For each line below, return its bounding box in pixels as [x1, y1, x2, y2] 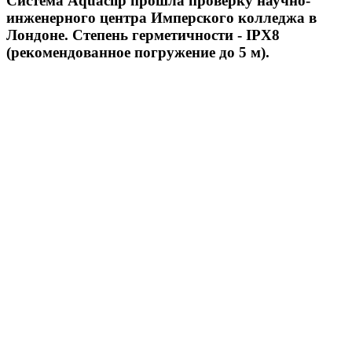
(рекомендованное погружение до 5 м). [6, 43, 269, 60]
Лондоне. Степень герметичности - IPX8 [6, 26, 280, 43]
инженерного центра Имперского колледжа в [6, 9, 317, 26]
